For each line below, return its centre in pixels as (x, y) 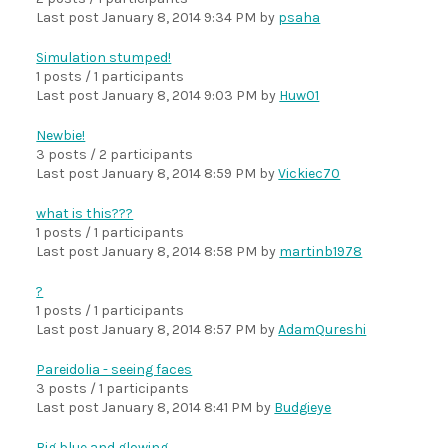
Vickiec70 (309, 173)
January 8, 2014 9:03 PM (180, 95)
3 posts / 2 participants (115, 154)
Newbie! (61, 135)
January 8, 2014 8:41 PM (177, 407)
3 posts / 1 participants (113, 388)
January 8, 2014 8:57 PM (179, 329)
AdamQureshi (322, 329)
